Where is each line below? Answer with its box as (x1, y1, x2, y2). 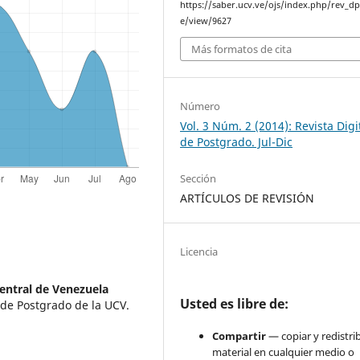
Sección (180, 171, 217, 186)
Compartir (212, 329, 267, 344)
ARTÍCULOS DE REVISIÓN (180, 190, 315, 207)
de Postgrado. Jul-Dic (180, 134, 293, 150)
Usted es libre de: (180, 295, 289, 313)
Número (180, 99, 221, 114)
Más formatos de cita (191, 42, 292, 57)
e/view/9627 (180, 14, 232, 27)
